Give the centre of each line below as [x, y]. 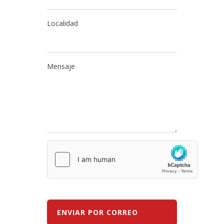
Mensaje [61, 66]
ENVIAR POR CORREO [97, 212]
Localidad [62, 23]
